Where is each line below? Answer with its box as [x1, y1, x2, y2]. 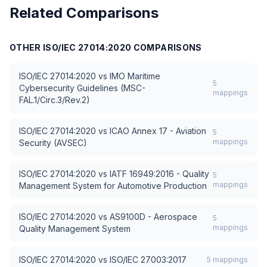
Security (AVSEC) [19, 138, 87, 148]
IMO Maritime [110, 71, 160, 81]
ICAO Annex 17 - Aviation [110, 126, 206, 136]
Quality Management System [19, 223, 131, 234]
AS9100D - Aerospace [110, 212, 197, 222]
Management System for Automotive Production [19, 181, 207, 191]
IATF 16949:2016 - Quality [110, 169, 209, 179]
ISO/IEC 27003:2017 [110, 254, 187, 265]
